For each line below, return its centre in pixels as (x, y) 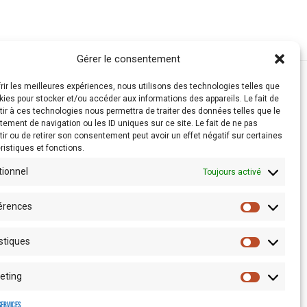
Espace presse (115, 250)
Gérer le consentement (129, 59)
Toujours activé (232, 172)
